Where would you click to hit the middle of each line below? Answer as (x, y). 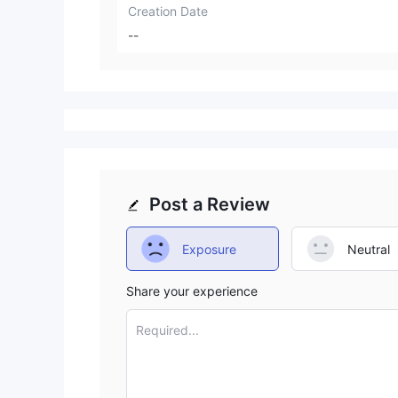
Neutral (369, 249)
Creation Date (168, 11)
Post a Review (210, 205)
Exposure (209, 249)
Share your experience (192, 291)
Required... (167, 330)
